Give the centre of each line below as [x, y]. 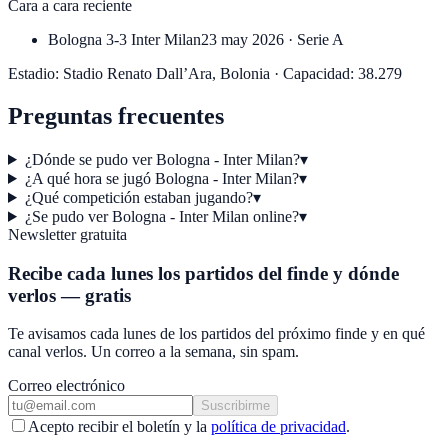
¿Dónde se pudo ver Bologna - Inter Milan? [162, 159]
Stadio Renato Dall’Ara [137, 74]
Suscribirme [235, 406]
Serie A [320, 40]
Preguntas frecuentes [116, 116]
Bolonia [245, 74]
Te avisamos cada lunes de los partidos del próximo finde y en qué [216, 334]
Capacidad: [318, 74]
